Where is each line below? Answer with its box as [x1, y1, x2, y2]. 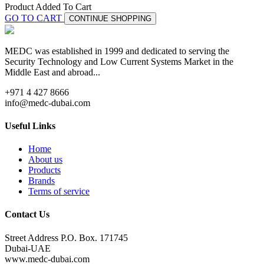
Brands [28, 176, 55, 186]
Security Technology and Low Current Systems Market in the [5, 56, 233, 67]
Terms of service [28, 186, 90, 197]
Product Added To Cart [5, 1, 91, 12]
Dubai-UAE [5, 243, 51, 253]
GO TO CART [5, 12, 64, 23]
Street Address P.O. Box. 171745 [5, 232, 128, 243]
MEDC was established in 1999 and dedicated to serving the [5, 45, 229, 56]
